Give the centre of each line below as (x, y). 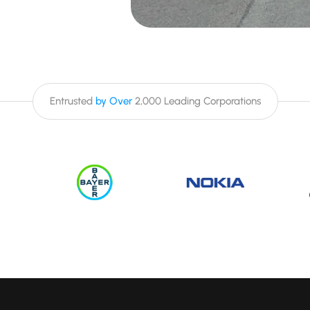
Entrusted (72, 101)
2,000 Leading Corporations (196, 101)
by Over (113, 101)
